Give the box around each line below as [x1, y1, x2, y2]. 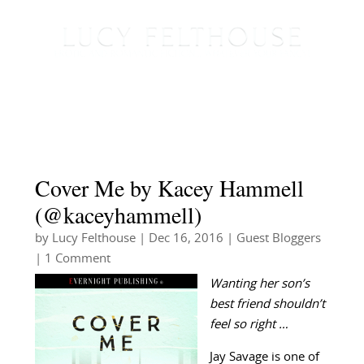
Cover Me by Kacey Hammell [34, 172, 304, 204]
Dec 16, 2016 [148, 232, 223, 245]
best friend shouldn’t [209, 298, 325, 311]
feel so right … [209, 318, 288, 331]
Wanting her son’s [209, 278, 310, 291]
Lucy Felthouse [51, 232, 136, 245]
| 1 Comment [34, 253, 110, 266]
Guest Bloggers [236, 232, 321, 245]
